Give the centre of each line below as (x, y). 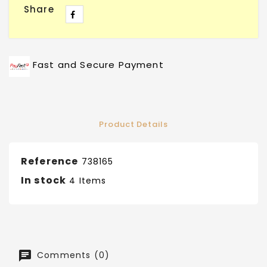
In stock (44, 181)
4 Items (88, 181)
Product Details (133, 125)
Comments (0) (72, 255)
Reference (50, 162)
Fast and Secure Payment (98, 65)
